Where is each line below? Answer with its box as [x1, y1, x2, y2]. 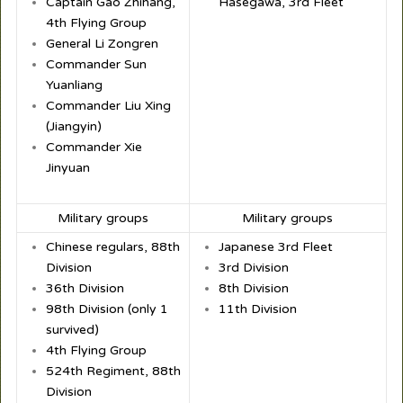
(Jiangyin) [45, 119, 102, 135]
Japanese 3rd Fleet [218, 239, 333, 255]
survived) [45, 322, 99, 338]
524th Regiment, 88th [45, 363, 181, 380]
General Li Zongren [45, 36, 158, 52]
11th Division [218, 301, 297, 318]
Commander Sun [45, 57, 147, 73]
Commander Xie [45, 139, 142, 156]
